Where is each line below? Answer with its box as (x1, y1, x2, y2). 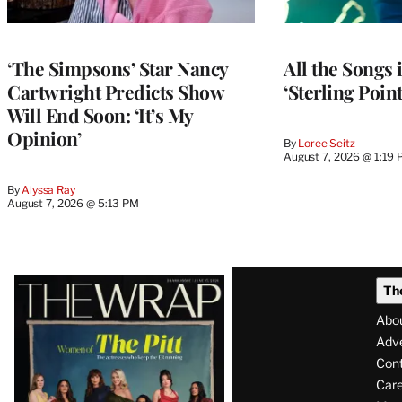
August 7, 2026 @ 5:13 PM (7, 196, 139, 210)
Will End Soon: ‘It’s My (7, 101, 193, 127)
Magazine (6, 294, 128, 334)
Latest (6, 262, 83, 301)
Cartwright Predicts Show (7, 78, 223, 104)
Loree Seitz (298, 135, 355, 150)
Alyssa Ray (22, 182, 75, 197)
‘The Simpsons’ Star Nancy (7, 55, 228, 81)
